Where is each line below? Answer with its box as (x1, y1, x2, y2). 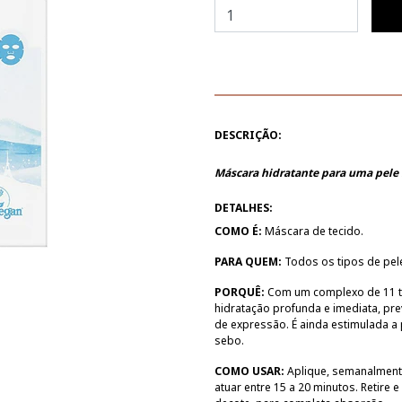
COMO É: (214, 223, 262, 240)
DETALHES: (214, 200, 273, 216)
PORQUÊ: (214, 284, 265, 301)
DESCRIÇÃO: (214, 127, 282, 144)
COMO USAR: (214, 363, 284, 380)
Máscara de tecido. (262, 223, 363, 240)
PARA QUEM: (214, 254, 282, 270)
